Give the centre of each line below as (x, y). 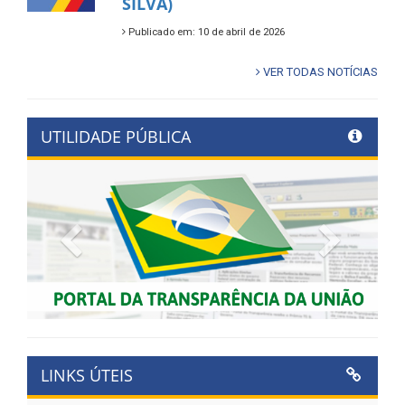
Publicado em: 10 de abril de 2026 (205, 33)
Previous (118, 235)
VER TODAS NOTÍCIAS (319, 72)
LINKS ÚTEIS (87, 376)
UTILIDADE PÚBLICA (116, 137)
